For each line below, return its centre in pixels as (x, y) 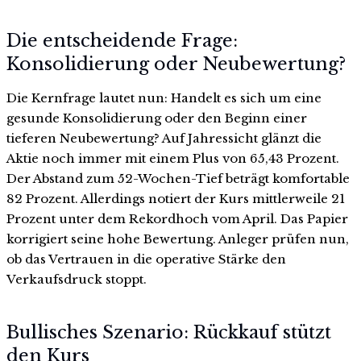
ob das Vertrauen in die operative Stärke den (146, 259)
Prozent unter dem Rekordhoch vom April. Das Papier (177, 219)
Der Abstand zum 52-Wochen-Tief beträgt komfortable (178, 179)
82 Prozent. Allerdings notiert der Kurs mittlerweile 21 (176, 199)
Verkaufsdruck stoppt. (77, 280)
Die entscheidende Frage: (122, 41)
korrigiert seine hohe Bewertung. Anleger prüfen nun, (178, 239)
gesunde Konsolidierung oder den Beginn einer (157, 118)
